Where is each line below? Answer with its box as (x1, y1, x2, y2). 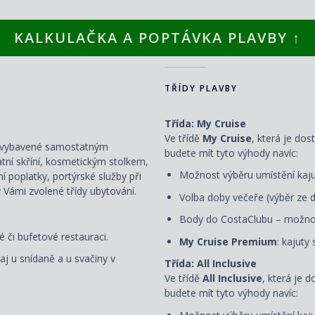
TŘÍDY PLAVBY (165, 82, 238, 94)
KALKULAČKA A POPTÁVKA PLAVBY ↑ (14, 27, 301, 47)
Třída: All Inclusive (165, 257, 257, 271)
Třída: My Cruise (165, 116, 246, 130)
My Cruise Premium (179, 234, 277, 248)
